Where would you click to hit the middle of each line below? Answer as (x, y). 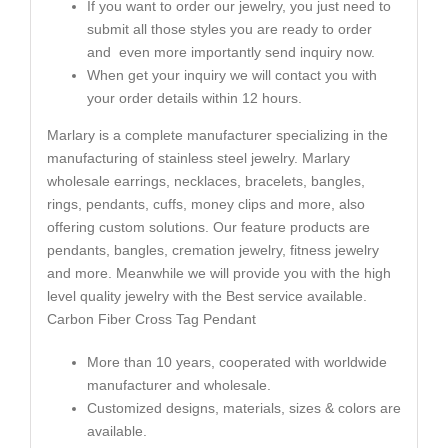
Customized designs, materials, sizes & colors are (243, 407)
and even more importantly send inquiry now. (230, 51)
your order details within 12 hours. (194, 97)
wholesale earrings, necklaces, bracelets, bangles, (205, 180)
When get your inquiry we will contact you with (231, 74)
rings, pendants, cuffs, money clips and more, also (205, 203)
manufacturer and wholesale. (178, 384)
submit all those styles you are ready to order (229, 28)
